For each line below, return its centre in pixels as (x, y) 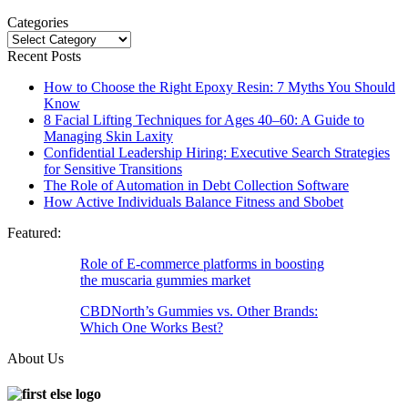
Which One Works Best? (152, 327)
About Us (36, 358)
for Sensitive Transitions (113, 168)
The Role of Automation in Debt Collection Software (196, 185)
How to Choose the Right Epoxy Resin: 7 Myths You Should (219, 87)
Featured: (34, 232)
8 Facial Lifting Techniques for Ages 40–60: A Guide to (204, 119)
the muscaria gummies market (165, 280)
